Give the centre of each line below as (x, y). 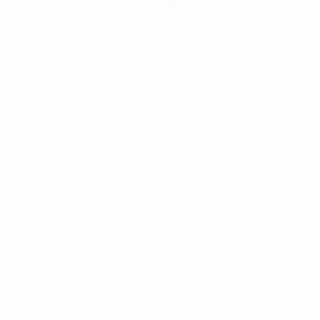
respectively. (50, 167)
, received (266, 115)
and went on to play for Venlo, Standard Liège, (135, 310)
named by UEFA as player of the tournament (179, 81)
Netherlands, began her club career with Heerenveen (155, 292)
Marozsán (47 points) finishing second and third (142, 150)
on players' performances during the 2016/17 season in (158, 212)
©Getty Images (46, 33)
